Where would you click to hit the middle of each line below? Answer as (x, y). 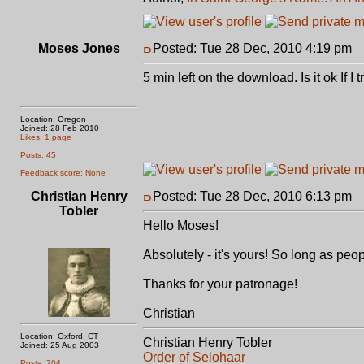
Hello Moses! (181, 225)
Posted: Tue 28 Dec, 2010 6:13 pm (252, 196)
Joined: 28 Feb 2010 (60, 128)
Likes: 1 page (46, 137)
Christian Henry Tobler (208, 342)
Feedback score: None (63, 173)
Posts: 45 (38, 155)
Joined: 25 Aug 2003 (60, 345)
